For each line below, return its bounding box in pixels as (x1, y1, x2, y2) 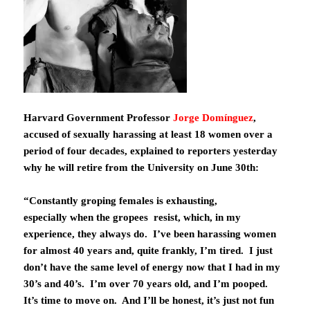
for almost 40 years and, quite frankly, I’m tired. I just (24, 245, 273, 257)
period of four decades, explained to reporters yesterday (24, 145, 278, 157)
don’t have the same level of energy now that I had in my (24, 262, 281, 273)
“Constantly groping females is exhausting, (24, 195, 218, 207)
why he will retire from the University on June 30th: (24, 162, 259, 174)
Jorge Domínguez (173, 112, 254, 124)
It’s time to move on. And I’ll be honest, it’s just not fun (24, 295, 275, 307)
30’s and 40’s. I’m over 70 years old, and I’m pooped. (24, 278, 271, 290)
